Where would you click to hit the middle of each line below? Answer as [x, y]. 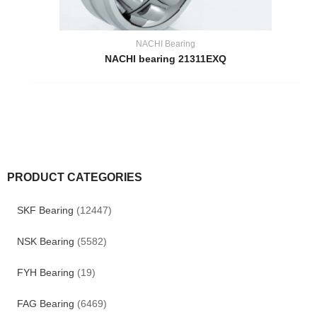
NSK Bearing [45, 241]
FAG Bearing [45, 304]
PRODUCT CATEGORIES [75, 177]
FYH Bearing [45, 272]
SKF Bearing [45, 210]
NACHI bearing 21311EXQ [166, 59]
